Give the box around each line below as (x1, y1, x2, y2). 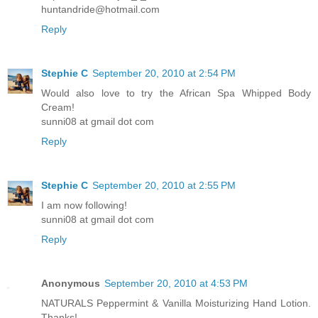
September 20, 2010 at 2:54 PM (92, 67, 236, 79)
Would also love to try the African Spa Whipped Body (41, 87, 311, 99)
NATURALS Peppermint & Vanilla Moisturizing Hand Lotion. (41, 297, 311, 309)
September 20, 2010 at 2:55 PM (92, 180, 236, 192)
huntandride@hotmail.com (41, 4, 160, 16)
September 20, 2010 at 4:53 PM (104, 278, 248, 289)
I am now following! (41, 199, 127, 212)
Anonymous (41, 278, 100, 289)
